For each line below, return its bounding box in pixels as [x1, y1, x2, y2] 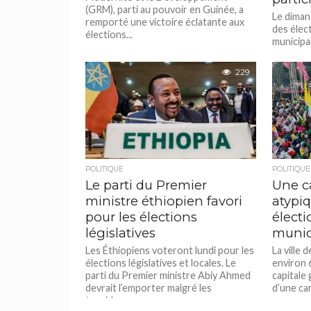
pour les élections [85, 209, 198, 225]
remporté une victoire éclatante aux [85, 16, 245, 28]
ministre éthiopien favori [85, 193, 243, 209]
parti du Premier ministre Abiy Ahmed [85, 269, 251, 281]
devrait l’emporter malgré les [85, 282, 212, 294]
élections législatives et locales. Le [85, 257, 237, 269]
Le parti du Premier [85, 177, 208, 193]
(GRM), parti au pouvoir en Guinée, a [85, 3, 244, 15]
